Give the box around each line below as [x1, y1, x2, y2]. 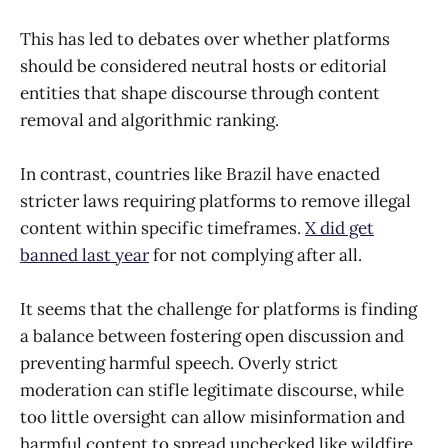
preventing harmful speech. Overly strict [20, 352, 338, 375]
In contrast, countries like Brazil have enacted [20, 162, 380, 185]
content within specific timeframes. [20, 216, 305, 239]
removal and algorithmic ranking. [20, 108, 279, 131]
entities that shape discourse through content [20, 81, 380, 104]
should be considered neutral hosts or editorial [20, 54, 387, 77]
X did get [305, 216, 374, 239]
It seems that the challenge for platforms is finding [20, 298, 417, 321]
